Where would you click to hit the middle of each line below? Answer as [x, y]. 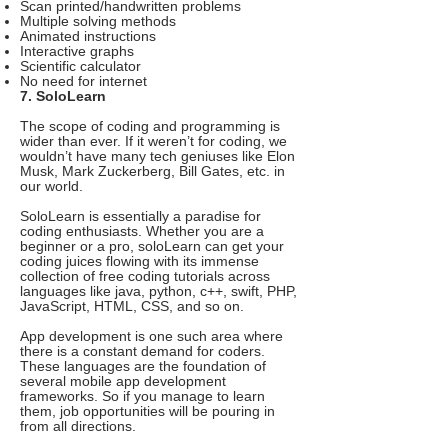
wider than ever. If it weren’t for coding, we [153, 141]
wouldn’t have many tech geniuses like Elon [157, 156]
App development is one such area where [151, 336]
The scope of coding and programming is [150, 126]
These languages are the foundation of [143, 366]
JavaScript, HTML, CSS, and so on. [132, 306]
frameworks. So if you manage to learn [142, 396]
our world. [51, 186]
